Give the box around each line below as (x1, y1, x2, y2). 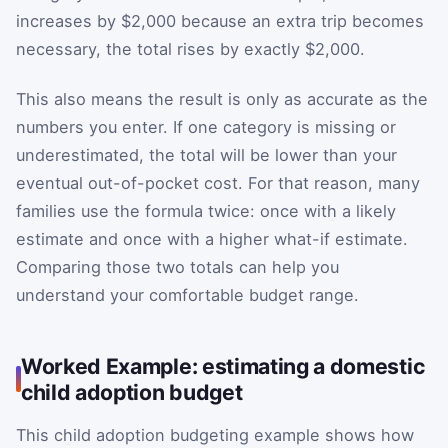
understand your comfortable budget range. (16, 285, 359, 306)
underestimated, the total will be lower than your (16, 145, 397, 166)
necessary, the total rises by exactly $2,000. (16, 39, 365, 60)
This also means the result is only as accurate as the (16, 89, 428, 110)
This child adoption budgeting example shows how (16, 425, 414, 446)
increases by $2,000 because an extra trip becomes (16, 11, 424, 32)
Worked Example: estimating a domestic (21, 353, 425, 380)
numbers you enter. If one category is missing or (16, 117, 396, 138)
